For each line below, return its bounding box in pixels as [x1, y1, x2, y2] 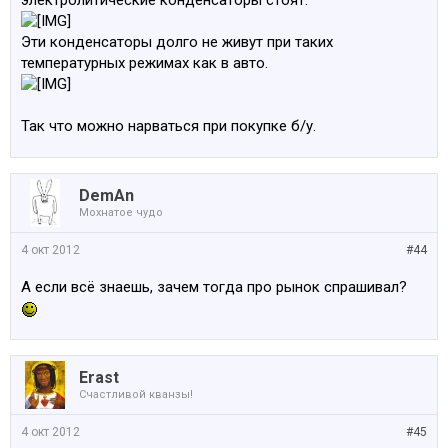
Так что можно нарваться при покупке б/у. [21, 117, 316, 135]
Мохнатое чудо [79, 206, 163, 219]
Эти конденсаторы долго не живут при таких [21, 33, 333, 51]
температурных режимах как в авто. [21, 54, 268, 72]
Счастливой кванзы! [79, 388, 193, 401]
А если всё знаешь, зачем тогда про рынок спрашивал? [21, 278, 407, 296]
